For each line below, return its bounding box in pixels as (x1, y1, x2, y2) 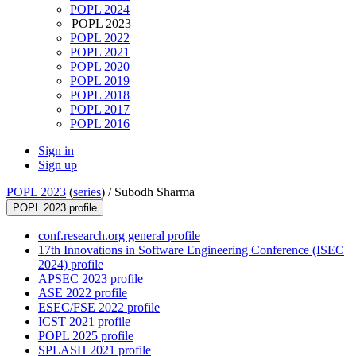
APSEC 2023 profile (38, 272, 143, 286)
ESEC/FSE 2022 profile (38, 300, 160, 315)
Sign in (38, 144, 74, 158)
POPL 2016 (70, 117, 130, 131)
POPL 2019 (70, 74, 130, 88)
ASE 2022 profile (38, 286, 127, 300)
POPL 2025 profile (38, 329, 133, 343)
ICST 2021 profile (38, 315, 130, 329)
